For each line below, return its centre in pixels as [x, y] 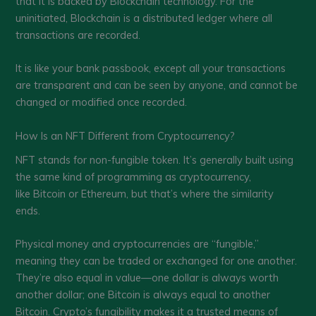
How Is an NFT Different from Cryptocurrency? [126, 135]
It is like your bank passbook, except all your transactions [151, 68]
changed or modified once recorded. [102, 102]
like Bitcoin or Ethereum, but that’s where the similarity [145, 193]
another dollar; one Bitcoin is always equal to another [143, 295]
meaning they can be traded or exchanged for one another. [157, 261]
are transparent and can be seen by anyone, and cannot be [157, 85]
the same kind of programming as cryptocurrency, [134, 176]
